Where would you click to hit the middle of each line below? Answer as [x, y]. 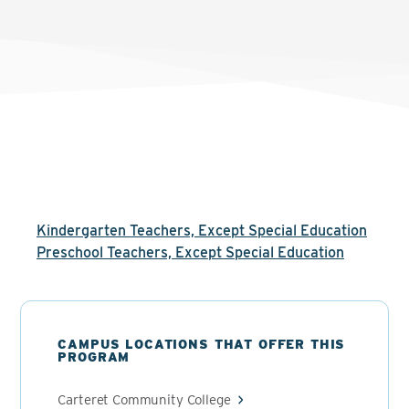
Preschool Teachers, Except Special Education [190, 252]
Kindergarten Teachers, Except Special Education [202, 231]
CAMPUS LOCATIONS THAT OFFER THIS [202, 344]
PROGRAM [94, 357]
